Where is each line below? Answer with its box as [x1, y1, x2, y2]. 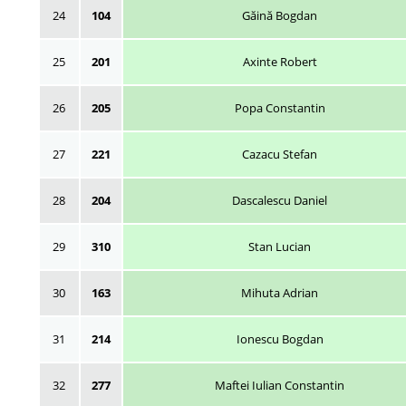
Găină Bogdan [242, 6, 317, 24]
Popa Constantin [234, 99, 325, 116]
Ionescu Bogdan [236, 330, 324, 347]
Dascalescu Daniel [232, 191, 327, 208]
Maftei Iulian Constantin [215, 376, 344, 393]
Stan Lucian [248, 237, 311, 255]
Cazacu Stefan [242, 145, 317, 162]
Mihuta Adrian [241, 284, 318, 301]
